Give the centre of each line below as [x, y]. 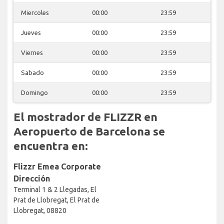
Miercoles [35, 12]
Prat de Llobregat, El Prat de [56, 200]
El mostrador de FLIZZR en [85, 116]
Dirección [32, 178]
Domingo [34, 92]
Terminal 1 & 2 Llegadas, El [55, 189]
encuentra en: [51, 145]
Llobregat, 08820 [40, 210]
